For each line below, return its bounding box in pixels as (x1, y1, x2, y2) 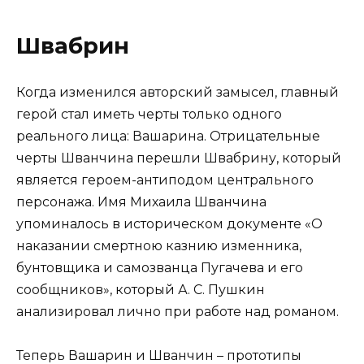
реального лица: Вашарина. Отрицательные (16, 128, 320, 144)
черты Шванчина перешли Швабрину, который (16, 149, 341, 166)
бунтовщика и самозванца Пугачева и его (16, 259, 303, 275)
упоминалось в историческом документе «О (16, 215, 323, 232)
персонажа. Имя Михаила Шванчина (16, 193, 266, 210)
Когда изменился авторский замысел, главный (16, 84, 339, 100)
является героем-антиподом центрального (16, 171, 314, 188)
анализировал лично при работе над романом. (16, 303, 339, 319)
